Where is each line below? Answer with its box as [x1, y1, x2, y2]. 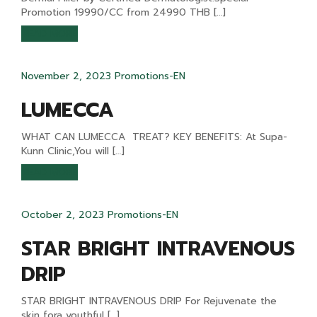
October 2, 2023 [21, 207, 104, 222]
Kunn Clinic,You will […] [21, 144, 125, 158]
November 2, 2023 [21, 69, 111, 83]
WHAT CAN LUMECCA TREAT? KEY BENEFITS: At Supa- [21, 129, 287, 144]
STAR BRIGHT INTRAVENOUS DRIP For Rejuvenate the [21, 294, 277, 309]
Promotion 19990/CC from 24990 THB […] [21, 5, 226, 20]
